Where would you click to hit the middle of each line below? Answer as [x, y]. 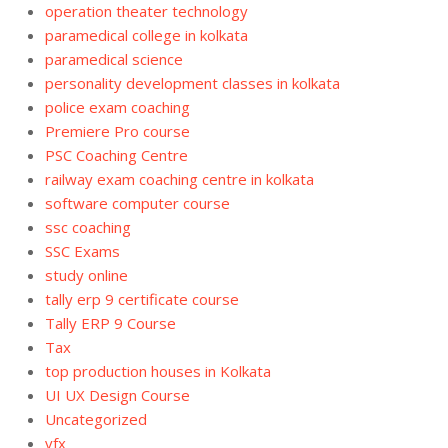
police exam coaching [117, 106]
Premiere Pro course [117, 130]
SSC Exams [82, 250]
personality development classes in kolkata [192, 82]
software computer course [137, 202]
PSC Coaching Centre [116, 154]
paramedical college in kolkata [146, 34]
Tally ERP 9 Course [110, 322]
